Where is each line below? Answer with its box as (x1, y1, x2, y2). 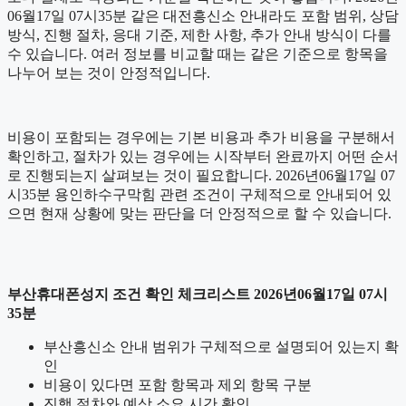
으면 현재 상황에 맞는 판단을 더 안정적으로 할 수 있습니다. (7, 206, 391, 222)
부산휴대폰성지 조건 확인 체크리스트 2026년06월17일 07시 (7, 286, 388, 303)
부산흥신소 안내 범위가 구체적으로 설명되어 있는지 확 (43, 339, 399, 355)
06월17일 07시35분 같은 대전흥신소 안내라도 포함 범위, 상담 (7, 8, 399, 24)
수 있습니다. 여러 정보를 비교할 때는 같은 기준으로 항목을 (7, 46, 388, 63)
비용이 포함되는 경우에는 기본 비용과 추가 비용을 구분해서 (7, 130, 395, 146)
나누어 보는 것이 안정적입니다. (7, 65, 210, 82)
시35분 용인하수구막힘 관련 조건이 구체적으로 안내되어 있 (7, 187, 391, 203)
